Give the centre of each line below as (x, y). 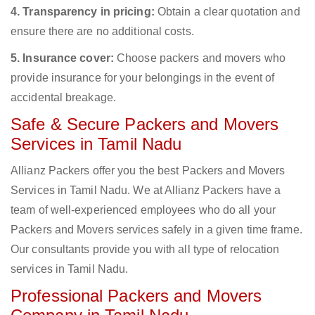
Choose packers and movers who (199, 58)
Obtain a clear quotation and (227, 12)
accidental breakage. (63, 98)
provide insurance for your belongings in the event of (143, 78)
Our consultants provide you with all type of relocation (145, 250)
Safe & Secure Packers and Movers (145, 124)
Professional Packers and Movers (136, 296)
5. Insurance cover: (62, 58)
